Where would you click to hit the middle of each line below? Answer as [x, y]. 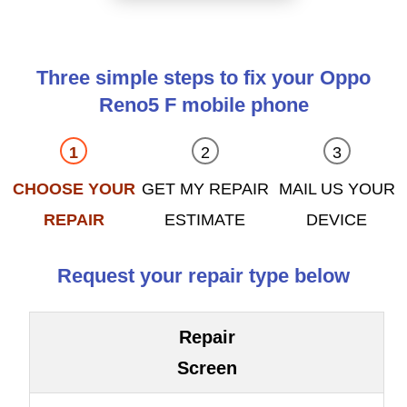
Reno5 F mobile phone [203, 105]
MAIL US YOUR [337, 189]
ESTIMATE [205, 220]
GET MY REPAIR [205, 189]
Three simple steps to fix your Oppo [203, 78]
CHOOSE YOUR [74, 189]
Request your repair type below [203, 276]
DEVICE [337, 220]
